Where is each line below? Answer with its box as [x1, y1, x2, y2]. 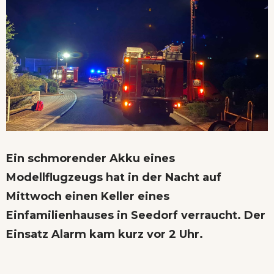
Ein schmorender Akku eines [6, 151, 175, 165]
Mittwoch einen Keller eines [6, 189, 169, 203]
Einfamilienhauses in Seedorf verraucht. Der [6, 208, 265, 222]
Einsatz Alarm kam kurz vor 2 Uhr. [6, 227, 203, 241]
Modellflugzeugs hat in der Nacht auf [6, 170, 221, 184]
